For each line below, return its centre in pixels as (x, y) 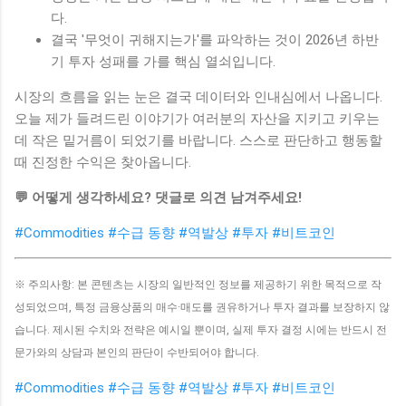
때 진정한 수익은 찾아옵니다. (103, 163)
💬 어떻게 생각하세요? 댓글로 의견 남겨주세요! (158, 198)
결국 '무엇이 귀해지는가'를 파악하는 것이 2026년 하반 (215, 40)
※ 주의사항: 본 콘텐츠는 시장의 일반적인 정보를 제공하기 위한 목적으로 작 (198, 285)
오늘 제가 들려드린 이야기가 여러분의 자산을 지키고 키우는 (197, 119)
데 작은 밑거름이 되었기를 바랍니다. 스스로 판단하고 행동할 (198, 141)
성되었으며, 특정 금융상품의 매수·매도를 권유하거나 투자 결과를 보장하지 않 (202, 308)
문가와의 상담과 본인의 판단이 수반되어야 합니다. (137, 353)
